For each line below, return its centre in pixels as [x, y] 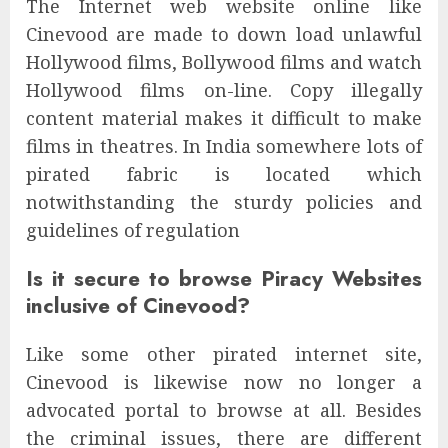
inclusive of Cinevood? [138, 306]
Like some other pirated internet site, [224, 354]
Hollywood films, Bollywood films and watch [224, 62]
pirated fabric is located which [224, 174]
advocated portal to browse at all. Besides [224, 410]
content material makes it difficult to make [224, 118]
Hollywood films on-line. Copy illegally [224, 90]
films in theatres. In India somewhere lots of [224, 146]
